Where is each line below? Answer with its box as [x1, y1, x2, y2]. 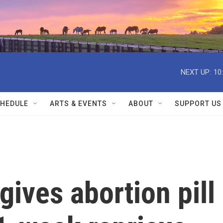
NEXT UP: [181, 67, 211, 77]
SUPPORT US [175, 100, 222, 108]
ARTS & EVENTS [50, 100, 107, 108]
